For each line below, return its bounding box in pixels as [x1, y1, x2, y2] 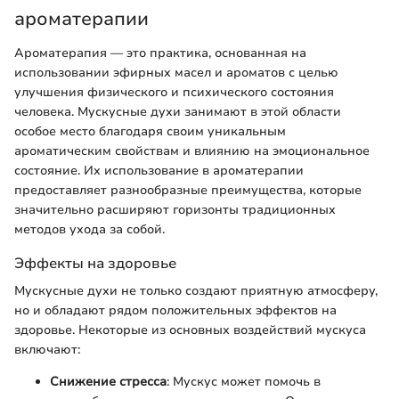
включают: [14, 340, 80, 358]
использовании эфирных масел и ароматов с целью [14, 63, 338, 81]
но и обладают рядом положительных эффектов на [14, 301, 337, 319]
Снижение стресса [50, 372, 167, 390]
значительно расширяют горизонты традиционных [14, 200, 336, 218]
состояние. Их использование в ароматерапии [14, 161, 304, 179]
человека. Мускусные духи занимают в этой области [14, 102, 341, 120]
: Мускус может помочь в [167, 372, 321, 390]
